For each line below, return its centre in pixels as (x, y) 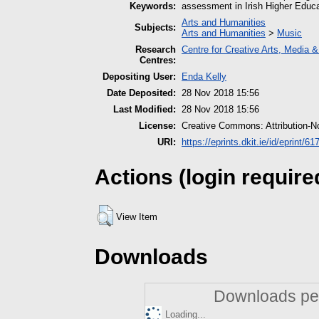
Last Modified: (145, 110)
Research (156, 50)
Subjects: (155, 28)
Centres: (158, 61)
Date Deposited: (141, 93)
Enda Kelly (204, 77)
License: (157, 126)
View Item (137, 216)
